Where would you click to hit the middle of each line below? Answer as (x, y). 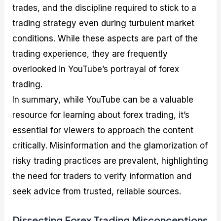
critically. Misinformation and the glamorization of (110, 146)
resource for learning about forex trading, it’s (101, 115)
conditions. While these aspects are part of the (105, 39)
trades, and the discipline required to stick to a (105, 8)
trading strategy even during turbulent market (104, 23)
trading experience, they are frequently (90, 54)
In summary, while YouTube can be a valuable (103, 100)
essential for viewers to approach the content (103, 130)
